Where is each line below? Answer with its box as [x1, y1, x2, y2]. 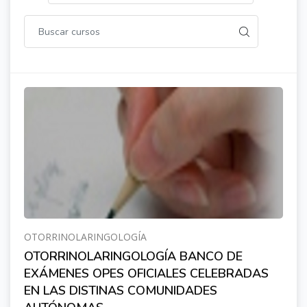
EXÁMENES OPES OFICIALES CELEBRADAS [24, 265, 269, 282]
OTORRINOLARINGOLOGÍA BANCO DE [24, 248, 243, 265]
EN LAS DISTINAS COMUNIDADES [24, 282, 217, 299]
